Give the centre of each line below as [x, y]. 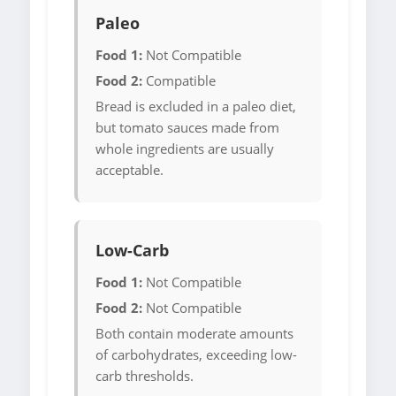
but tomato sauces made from [187, 128]
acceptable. [129, 170]
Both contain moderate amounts [194, 334]
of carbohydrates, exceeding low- [196, 355]
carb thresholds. [145, 376]
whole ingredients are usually [185, 149]
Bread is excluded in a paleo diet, [196, 107]
